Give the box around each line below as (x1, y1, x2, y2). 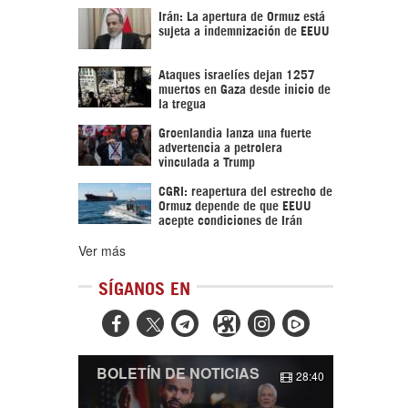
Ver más (78, 241, 126, 260)
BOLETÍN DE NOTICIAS (97, 362, 260, 383)
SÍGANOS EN (98, 282, 190, 291)
